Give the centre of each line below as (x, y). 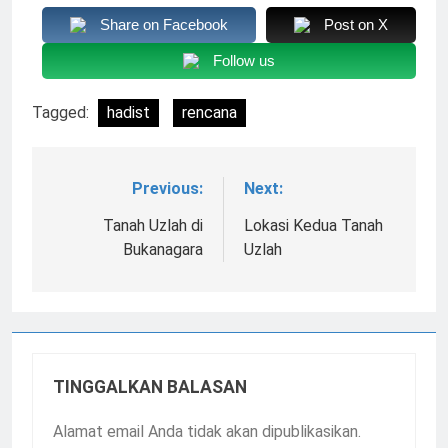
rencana (209, 112)
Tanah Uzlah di (153, 225)
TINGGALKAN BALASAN (150, 386)
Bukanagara (163, 249)
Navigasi (98, 193)
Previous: (167, 188)
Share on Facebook (164, 24)
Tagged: (62, 112)
